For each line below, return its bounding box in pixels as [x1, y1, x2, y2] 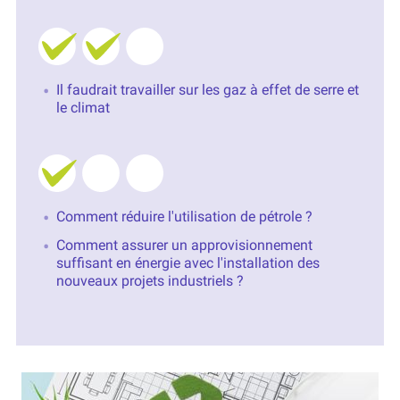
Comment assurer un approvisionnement [55, 237, 312, 254]
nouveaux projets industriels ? [55, 272, 244, 290]
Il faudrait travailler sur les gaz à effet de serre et [55, 81, 359, 99]
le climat [55, 99, 110, 117]
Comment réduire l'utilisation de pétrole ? [55, 208, 312, 226]
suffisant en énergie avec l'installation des [55, 254, 320, 272]
